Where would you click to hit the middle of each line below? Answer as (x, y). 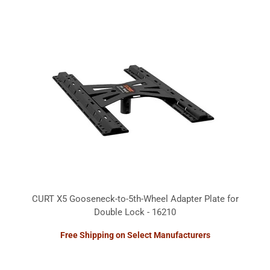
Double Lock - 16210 (135, 212)
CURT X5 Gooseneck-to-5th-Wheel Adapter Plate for (135, 199)
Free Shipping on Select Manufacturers (135, 235)
